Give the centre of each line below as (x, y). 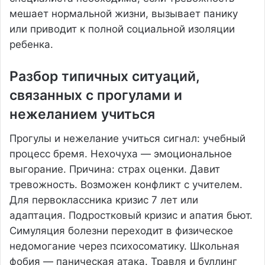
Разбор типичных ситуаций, (104, 76)
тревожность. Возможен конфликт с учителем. (126, 184)
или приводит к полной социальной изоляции (122, 29)
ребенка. (31, 44)
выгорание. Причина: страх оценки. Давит (115, 169)
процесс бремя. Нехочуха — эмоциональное (121, 153)
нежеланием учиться (82, 114)
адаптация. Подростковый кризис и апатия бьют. (131, 215)
